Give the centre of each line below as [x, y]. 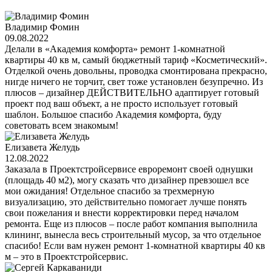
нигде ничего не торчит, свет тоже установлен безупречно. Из [134, 81]
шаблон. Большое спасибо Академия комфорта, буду [113, 114]
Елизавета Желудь [42, 147]
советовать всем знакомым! [62, 125]
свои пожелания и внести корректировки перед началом [122, 212]
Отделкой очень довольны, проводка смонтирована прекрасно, [136, 70]
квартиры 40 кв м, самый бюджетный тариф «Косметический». [136, 59]
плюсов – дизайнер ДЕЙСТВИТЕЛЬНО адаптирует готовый [132, 92]
